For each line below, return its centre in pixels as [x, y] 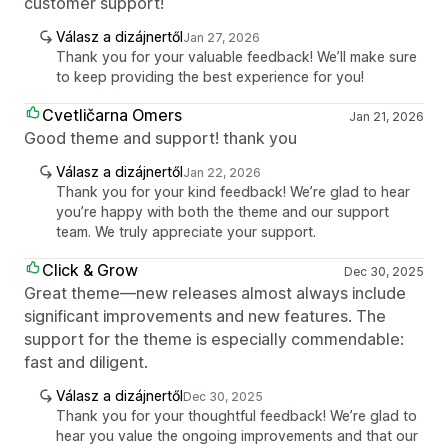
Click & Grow [90, 270]
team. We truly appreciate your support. [186, 231]
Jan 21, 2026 [386, 116]
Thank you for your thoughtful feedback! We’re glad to [236, 415]
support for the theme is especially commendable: [214, 339]
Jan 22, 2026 [222, 172]
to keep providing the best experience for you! [210, 76]
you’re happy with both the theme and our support [222, 211]
